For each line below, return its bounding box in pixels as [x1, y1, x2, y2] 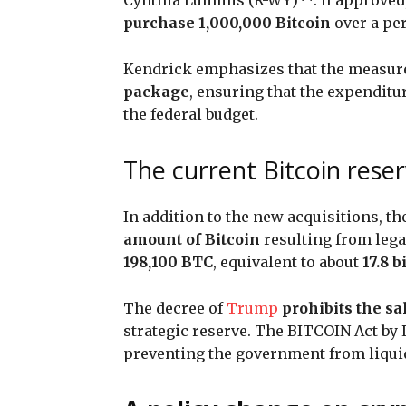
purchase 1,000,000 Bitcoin [123, 13, 331, 32]
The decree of [123, 298, 227, 317]
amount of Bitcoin [123, 229, 260, 248]
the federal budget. [123, 104, 266, 123]
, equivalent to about [213, 252, 362, 271]
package [123, 82, 189, 101]
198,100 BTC [123, 252, 213, 271]
